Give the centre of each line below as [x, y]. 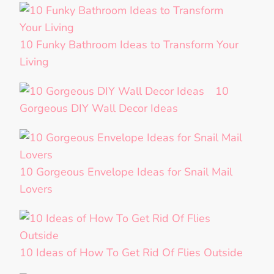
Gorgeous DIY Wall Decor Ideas [99, 109]
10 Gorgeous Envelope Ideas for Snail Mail [126, 172]
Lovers [36, 189]
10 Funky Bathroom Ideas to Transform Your [129, 45]
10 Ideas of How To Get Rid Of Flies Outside [131, 253]
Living [34, 62]
